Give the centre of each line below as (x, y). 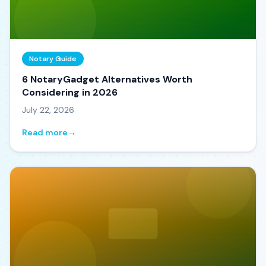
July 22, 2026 (48, 110)
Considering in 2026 (70, 92)
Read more (45, 132)
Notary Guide (53, 59)
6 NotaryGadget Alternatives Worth (107, 79)
